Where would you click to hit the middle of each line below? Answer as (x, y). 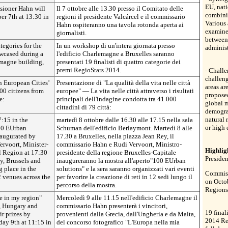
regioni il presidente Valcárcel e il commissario (121, 17)
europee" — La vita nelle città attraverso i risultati (125, 91)
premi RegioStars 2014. (89, 70)
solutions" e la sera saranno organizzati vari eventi (125, 169)
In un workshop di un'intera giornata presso (116, 46)
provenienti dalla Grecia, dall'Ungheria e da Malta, (126, 214)
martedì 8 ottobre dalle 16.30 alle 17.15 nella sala (125, 120)
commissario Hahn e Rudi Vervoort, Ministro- (119, 144)
